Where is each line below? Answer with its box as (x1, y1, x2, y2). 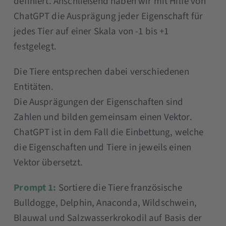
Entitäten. (14, 80, 53, 94)
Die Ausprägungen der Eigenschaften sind (14, 95, 184, 109)
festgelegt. (14, 40, 56, 54)
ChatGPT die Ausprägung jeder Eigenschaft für (14, 10, 203, 24)
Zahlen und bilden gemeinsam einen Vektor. (14, 110, 192, 125)
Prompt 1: (14, 181, 56, 195)
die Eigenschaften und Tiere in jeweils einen (14, 141, 192, 155)
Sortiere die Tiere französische (56, 181, 182, 195)
